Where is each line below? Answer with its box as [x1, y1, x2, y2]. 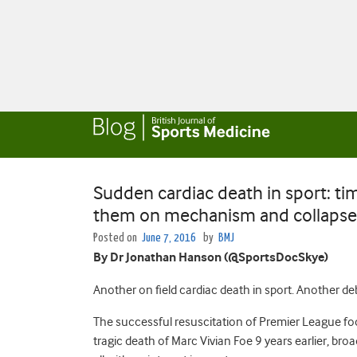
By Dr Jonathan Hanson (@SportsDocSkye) [93, 250, 328, 265]
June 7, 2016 [142, 232, 196, 244]
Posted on [93, 232, 139, 244]
